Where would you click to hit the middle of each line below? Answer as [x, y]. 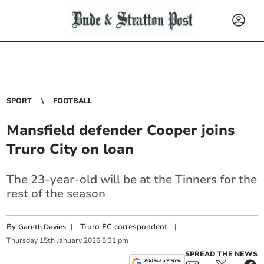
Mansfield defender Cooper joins [121, 130]
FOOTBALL [73, 101]
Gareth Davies [42, 227]
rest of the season [56, 194]
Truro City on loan [70, 149]
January [70, 241]
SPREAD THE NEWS [221, 254]
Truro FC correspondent [124, 227]
